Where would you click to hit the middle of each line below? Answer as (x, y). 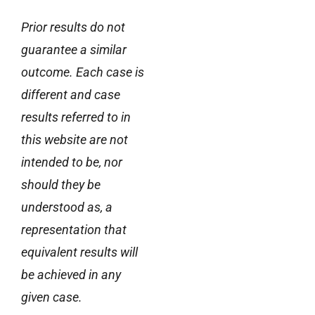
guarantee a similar (74, 49)
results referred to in (76, 117)
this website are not (75, 139)
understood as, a (67, 207)
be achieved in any (71, 274)
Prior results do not (73, 27)
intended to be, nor (72, 162)
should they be (61, 184)
